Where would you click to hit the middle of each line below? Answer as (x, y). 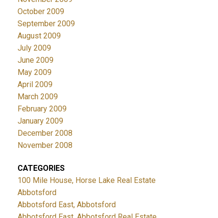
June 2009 (35, 60)
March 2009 (37, 96)
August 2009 (39, 36)
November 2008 (45, 145)
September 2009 (46, 23)
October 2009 (41, 11)
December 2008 (45, 133)
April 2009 (35, 84)
